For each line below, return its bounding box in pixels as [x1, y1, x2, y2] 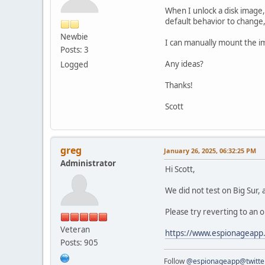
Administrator [60, 157, 116, 169]
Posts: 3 [60, 44, 89, 55]
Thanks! [165, 79, 193, 91]
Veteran [60, 224, 90, 235]
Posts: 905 [60, 237, 98, 248]
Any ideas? [165, 58, 203, 69]
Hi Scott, [165, 163, 195, 174]
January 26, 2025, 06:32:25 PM [164, 146, 256, 155]
